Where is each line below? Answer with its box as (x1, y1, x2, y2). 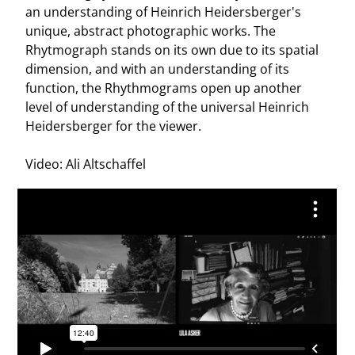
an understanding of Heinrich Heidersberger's (25, 3, 302, 21)
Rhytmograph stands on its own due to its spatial (25, 41, 319, 59)
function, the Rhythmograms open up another (25, 79, 303, 97)
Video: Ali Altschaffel (25, 155, 147, 174)
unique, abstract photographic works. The (25, 22, 277, 40)
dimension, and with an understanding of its (25, 60, 290, 78)
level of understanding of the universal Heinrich (25, 98, 310, 116)
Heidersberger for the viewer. (25, 117, 202, 136)
